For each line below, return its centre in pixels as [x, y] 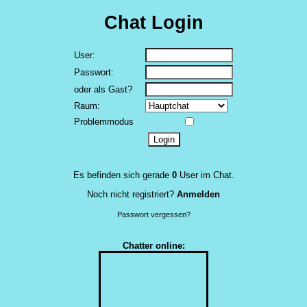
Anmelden [198, 195]
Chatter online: [153, 245]
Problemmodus [104, 121]
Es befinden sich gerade [122, 175]
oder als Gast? [103, 89]
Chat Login [153, 22]
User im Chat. [205, 175]
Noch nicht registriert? [132, 195]
